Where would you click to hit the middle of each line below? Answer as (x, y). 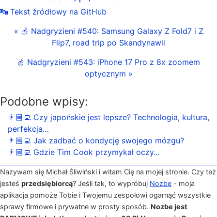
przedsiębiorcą (47, 183)
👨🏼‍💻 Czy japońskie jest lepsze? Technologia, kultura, (108, 117)
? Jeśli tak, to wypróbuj (111, 183)
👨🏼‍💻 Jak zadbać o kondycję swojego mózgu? (96, 140)
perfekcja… (28, 129)
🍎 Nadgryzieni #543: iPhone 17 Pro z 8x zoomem (108, 62)
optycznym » (108, 73)
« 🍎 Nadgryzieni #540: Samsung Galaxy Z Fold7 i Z (108, 31)
